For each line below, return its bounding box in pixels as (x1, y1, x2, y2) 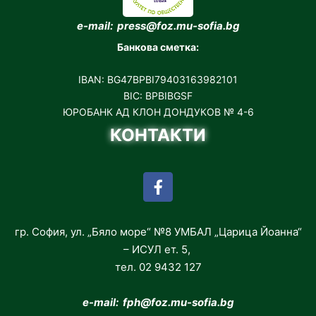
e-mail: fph (82, 296, 140, 310)
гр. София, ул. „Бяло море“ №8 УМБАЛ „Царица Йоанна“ (14, 225, 302, 239)
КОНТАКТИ (110, 125, 206, 146)
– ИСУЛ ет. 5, (123, 243, 193, 257)
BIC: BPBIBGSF (123, 90, 193, 102)
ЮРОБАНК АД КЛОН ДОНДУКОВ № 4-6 (62, 106, 254, 119)
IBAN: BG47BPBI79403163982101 (78, 73, 238, 86)
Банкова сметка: (117, 41, 199, 54)
